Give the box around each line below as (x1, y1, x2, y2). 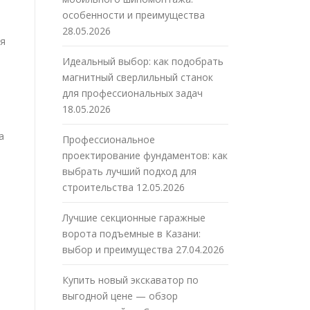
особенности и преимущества (62, 8, 205, 22)
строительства (62, 181, 134, 194)
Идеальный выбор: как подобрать (62, 55, 224, 69)
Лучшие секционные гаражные (62, 211, 206, 225)
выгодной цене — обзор (62, 289, 178, 303)
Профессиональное (62, 133, 155, 147)
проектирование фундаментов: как (62, 149, 228, 163)
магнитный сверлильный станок (62, 71, 213, 84)
